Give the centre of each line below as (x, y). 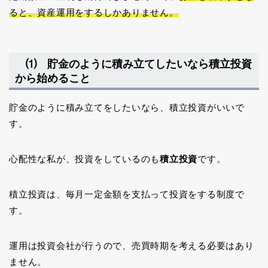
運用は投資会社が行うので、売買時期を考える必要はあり (132, 246)
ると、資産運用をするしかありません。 (94, 12)
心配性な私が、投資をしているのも (85, 159)
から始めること (53, 78)
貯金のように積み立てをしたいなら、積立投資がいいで (127, 108)
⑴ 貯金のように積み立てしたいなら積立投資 (133, 64)
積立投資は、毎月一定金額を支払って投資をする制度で (127, 194)
